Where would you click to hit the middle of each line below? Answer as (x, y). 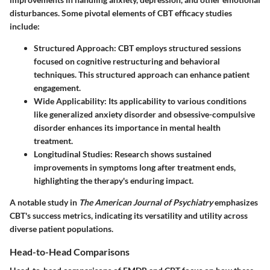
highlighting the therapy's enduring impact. (114, 180)
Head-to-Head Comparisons (70, 251)
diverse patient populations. (61, 228)
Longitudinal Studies (72, 154)
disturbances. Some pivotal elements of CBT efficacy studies (121, 13)
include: (25, 26)
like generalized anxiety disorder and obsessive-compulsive (144, 114)
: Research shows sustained (161, 154)
